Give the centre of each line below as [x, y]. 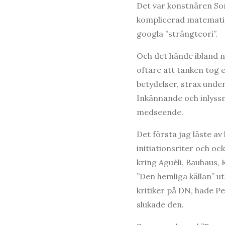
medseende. [160, 112]
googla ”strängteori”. [177, 33]
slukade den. [160, 204]
